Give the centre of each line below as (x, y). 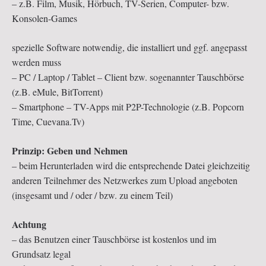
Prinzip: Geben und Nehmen (70, 150)
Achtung (29, 224)
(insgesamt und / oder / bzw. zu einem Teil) (92, 195)
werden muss (37, 62)
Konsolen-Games (45, 18)
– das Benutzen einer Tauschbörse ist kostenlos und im (114, 239)
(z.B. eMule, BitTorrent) (57, 91)
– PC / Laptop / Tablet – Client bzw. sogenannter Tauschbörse (128, 77)
